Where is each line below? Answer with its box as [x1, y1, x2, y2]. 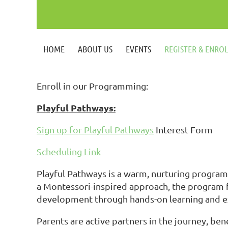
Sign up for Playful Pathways [37, 124, 154, 135]
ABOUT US [78, 43, 112, 54]
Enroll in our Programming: [37, 80, 150, 91]
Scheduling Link [37, 146, 101, 157]
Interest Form [154, 124, 215, 135]
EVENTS [126, 43, 151, 54]
